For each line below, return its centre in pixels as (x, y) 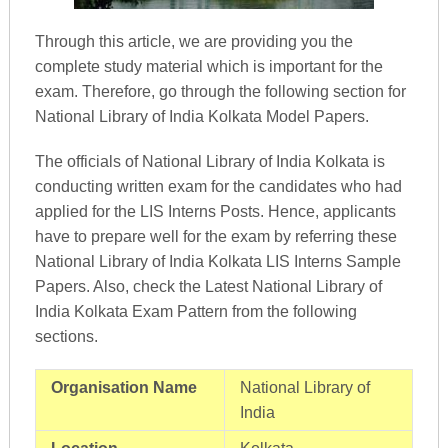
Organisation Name (123, 387)
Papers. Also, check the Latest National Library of (208, 286)
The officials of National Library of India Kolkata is (209, 161)
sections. (66, 336)
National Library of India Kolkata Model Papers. (201, 116)
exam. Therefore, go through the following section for (220, 91)
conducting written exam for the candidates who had (218, 186)
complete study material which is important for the (208, 66)
